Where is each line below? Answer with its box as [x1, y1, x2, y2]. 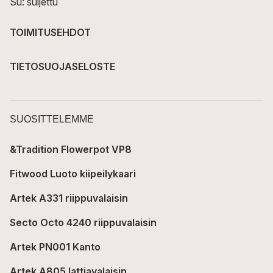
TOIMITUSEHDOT [10, 26, 91, 38]
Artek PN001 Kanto [10, 240, 101, 253]
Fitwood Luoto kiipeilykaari [10, 167, 136, 180]
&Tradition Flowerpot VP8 [10, 143, 132, 155]
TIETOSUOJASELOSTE [10, 60, 115, 73]
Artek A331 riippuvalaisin [10, 191, 128, 204]
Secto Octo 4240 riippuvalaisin [10, 216, 157, 229]
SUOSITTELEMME [10, 113, 94, 124]
